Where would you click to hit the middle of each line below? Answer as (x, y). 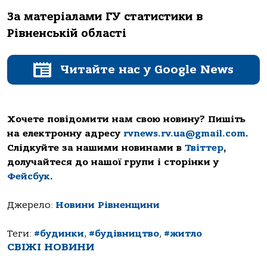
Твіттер (204, 148)
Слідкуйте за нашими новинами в (96, 148)
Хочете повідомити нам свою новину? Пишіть (126, 119)
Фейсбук (29, 177)
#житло (183, 234)
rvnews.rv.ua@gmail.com (184, 134)
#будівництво (124, 234)
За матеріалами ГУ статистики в (105, 16)
